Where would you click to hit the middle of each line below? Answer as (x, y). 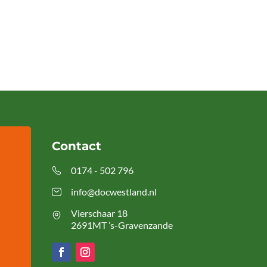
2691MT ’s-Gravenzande (122, 225)
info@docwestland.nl (114, 192)
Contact (76, 146)
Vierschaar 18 (99, 213)
